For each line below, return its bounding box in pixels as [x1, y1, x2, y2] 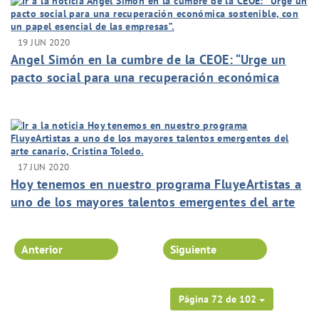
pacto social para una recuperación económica [11, 69, 280, 86]
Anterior [21, 241, 63, 256]
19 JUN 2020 [18, 36, 70, 49]
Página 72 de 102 [179, 293, 256, 306]
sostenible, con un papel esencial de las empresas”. [11, 87, 308, 104]
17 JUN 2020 [18, 160, 70, 174]
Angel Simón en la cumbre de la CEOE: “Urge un [11, 51, 286, 68]
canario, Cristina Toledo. [11, 211, 150, 229]
